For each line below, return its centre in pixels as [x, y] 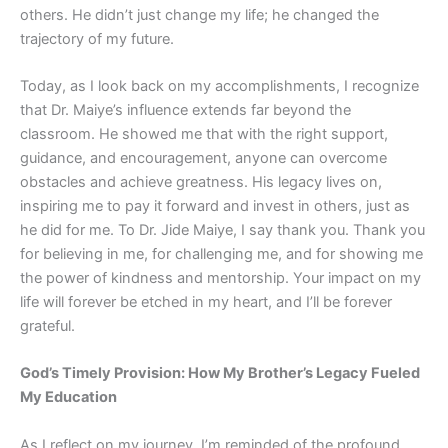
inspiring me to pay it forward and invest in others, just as [215, 205]
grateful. [47, 325]
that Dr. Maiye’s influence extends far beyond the [185, 109]
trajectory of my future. [97, 38]
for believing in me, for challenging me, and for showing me [221, 253]
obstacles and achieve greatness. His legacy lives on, [201, 181]
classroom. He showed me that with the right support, [204, 133]
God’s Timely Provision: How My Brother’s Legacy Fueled [220, 373]
